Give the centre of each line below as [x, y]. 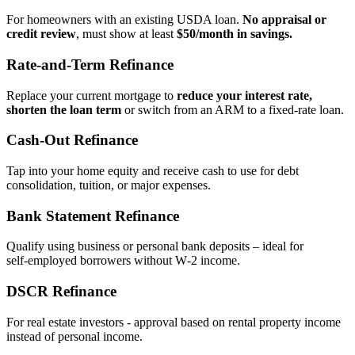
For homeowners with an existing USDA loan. [124, 20]
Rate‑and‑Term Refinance [90, 64]
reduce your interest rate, [244, 95]
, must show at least [126, 34]
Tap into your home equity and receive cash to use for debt [153, 171]
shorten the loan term [64, 109]
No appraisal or [284, 20]
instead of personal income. [74, 336]
